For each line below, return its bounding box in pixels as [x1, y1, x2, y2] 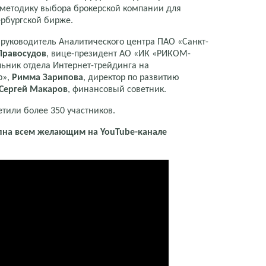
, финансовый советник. [68, 84, 166, 94]
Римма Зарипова [12, 72, 83, 83]
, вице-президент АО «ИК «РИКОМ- [46, 49, 191, 59]
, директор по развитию [83, 72, 179, 83]
